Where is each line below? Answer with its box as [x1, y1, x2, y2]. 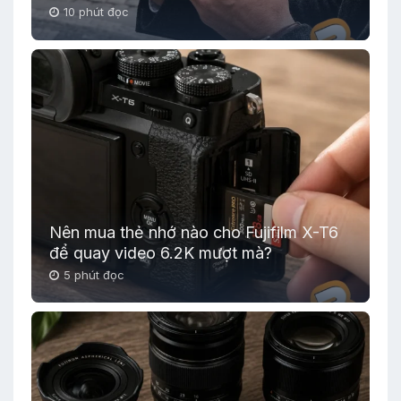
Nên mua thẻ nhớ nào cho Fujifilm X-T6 [49, 222, 338, 242]
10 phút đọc [64, 4, 129, 20]
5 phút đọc [64, 267, 124, 282]
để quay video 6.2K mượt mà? [49, 243, 272, 262]
